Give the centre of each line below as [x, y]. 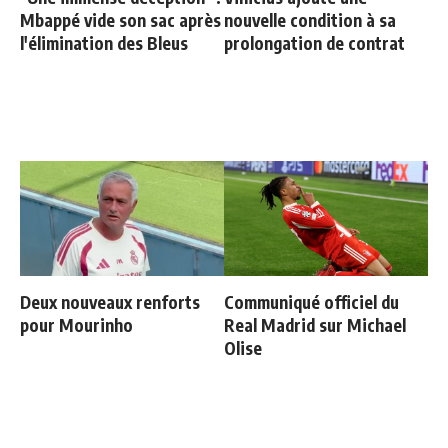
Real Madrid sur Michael [315, 324]
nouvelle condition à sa [310, 19]
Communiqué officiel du [311, 301]
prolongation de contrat [314, 42]
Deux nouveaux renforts [110, 301]
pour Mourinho [76, 324]
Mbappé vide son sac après [120, 19]
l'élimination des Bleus [104, 42]
